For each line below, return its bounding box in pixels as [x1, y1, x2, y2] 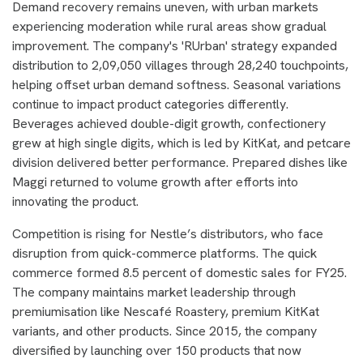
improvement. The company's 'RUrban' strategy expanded [12, 37, 337, 54]
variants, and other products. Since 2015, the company [12, 322, 317, 340]
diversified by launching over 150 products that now [12, 342, 301, 359]
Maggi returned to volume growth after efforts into [12, 173, 298, 190]
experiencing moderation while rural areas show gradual [12, 18, 327, 35]
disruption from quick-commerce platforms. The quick [12, 245, 317, 262]
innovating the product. [12, 193, 139, 210]
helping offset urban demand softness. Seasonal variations [12, 76, 341, 93]
